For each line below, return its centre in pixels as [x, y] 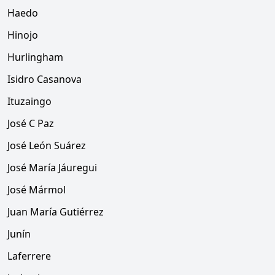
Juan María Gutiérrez [56, 212]
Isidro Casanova [45, 79]
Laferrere [29, 256]
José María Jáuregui [52, 168]
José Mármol [37, 190]
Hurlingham [35, 57]
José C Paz [31, 123]
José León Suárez [47, 145]
